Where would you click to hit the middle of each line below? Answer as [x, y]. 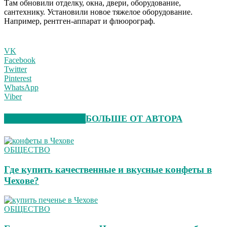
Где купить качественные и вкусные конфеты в [108, 169]
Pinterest [18, 79]
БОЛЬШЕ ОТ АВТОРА [134, 119]
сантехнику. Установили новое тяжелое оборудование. [98, 12]
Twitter [15, 69]
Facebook [20, 60]
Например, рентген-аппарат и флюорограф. [80, 21]
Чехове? [22, 180]
